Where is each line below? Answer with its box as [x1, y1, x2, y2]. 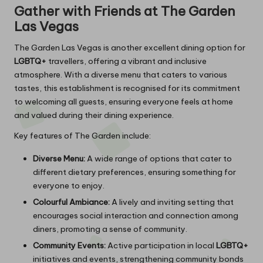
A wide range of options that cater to [85, 153, 232, 164]
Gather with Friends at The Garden [14, 3, 235, 20]
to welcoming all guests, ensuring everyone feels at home [14, 96, 233, 107]
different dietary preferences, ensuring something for [33, 167, 236, 178]
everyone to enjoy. [33, 180, 104, 191]
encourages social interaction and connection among [33, 210, 238, 221]
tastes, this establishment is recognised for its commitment [14, 83, 240, 94]
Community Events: [33, 240, 106, 251]
